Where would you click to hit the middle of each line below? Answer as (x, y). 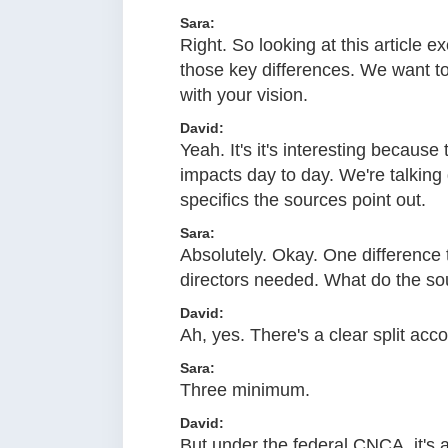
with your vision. (244, 95)
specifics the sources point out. (303, 200)
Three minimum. (245, 390)
